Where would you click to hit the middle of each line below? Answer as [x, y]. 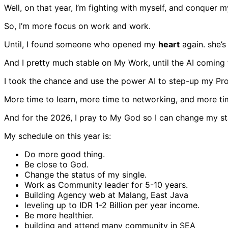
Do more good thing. [65, 154]
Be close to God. [56, 164]
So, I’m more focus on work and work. [77, 26]
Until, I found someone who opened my [81, 44]
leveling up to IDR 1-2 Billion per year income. [112, 205]
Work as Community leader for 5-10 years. [106, 184]
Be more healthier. [59, 215]
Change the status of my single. [85, 174]
